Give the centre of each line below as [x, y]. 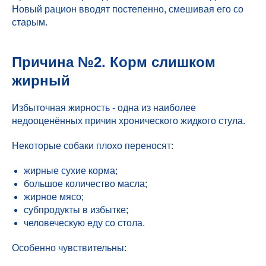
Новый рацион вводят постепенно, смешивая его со [128, 9]
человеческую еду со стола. [84, 223]
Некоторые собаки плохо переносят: [93, 146]
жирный [41, 80]
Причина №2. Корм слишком [114, 62]
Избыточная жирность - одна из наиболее [104, 108]
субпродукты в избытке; [76, 210]
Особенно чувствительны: [69, 248]
